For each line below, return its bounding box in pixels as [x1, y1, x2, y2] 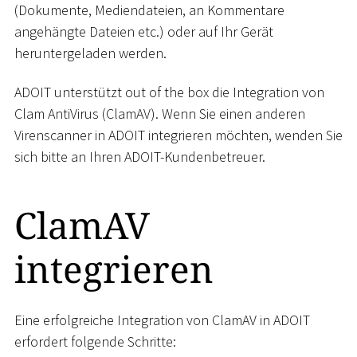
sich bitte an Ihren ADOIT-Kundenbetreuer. [14, 147, 265, 167]
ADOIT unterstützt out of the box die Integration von [14, 83, 324, 102]
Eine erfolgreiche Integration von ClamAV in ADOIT [14, 310, 310, 329]
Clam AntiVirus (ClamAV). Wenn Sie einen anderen [14, 104, 305, 124]
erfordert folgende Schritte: [14, 331, 176, 351]
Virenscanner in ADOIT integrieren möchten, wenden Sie [14, 126, 343, 145]
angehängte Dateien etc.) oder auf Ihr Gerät [14, 22, 273, 41]
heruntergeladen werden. [14, 43, 167, 62]
